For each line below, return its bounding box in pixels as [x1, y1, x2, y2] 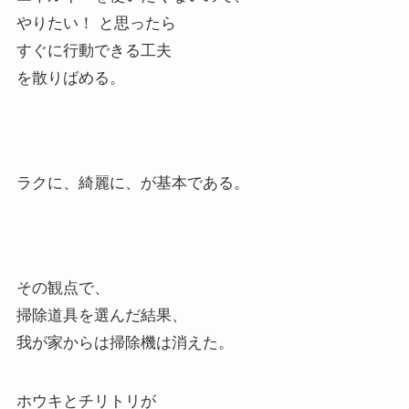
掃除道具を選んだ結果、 [16, 307, 187, 325]
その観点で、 [16, 279, 110, 298]
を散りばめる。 [16, 69, 125, 88]
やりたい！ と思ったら [16, 15, 176, 33]
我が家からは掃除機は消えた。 [16, 334, 234, 352]
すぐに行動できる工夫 [16, 42, 172, 60]
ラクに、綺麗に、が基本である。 [16, 174, 249, 193]
